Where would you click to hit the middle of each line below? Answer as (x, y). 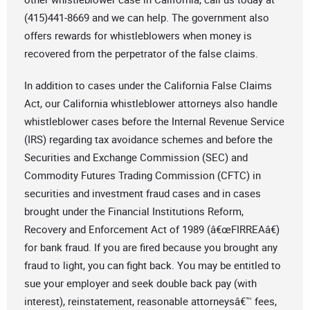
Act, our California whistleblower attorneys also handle (151, 103)
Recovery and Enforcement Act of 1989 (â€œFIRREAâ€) (152, 229)
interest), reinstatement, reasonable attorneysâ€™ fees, (151, 301)
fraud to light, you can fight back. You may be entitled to (153, 265)
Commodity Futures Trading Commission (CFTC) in (143, 175)
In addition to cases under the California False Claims (148, 85)
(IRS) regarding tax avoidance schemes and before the (148, 139)
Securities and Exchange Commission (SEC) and (136, 157)
